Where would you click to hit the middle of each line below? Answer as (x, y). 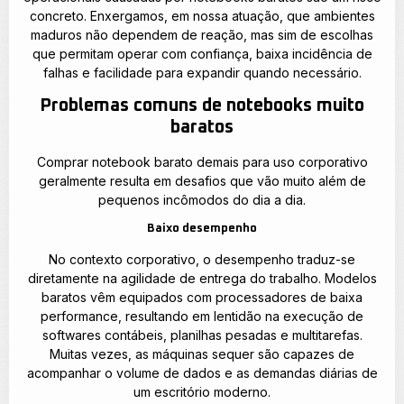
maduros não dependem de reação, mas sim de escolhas (202, 34)
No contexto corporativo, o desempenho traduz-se (202, 260)
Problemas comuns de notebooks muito (202, 105)
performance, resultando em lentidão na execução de (202, 317)
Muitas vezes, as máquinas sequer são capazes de (202, 354)
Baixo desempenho (202, 229)
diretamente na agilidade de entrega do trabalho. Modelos (202, 279)
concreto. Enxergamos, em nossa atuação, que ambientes (202, 15)
